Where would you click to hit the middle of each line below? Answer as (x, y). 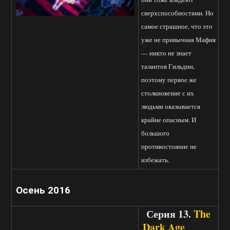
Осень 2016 (43, 190)
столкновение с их (168, 93)
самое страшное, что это (177, 26)
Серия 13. (170, 214)
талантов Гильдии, (168, 66)
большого (155, 133)
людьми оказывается (171, 107)
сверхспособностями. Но (177, 13)
